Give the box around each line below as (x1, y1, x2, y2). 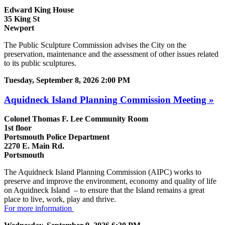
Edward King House (4, 5, 74, 14)
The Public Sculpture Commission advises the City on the (4, 40, 186, 49)
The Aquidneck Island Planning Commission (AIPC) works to (4, 168, 201, 177)
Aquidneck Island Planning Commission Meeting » (4, 94, 214, 105)
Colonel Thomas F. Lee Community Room (4, 115, 148, 124)
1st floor (4, 124, 32, 133)
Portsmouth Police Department (4, 133, 109, 142)
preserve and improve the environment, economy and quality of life (4, 177, 216, 186)
